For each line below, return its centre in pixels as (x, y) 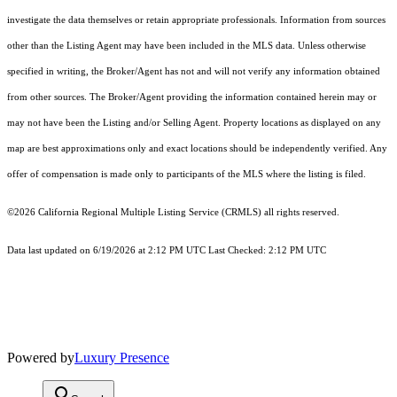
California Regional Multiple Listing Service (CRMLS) (150, 213)
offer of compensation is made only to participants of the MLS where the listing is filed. (187, 175)
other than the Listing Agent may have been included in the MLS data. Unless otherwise (187, 46)
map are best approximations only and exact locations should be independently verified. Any (197, 149)
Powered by (41, 358)
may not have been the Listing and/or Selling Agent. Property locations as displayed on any (194, 123)
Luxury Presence (122, 358)
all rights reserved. (300, 213)
